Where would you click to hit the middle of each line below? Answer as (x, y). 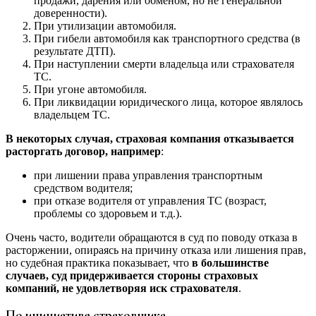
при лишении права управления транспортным (148, 175)
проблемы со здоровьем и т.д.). (108, 213)
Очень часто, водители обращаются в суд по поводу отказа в (152, 237)
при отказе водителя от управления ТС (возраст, (150, 200)
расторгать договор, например (83, 151)
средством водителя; (83, 188)
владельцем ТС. (72, 114)
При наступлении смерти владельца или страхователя (164, 63)
